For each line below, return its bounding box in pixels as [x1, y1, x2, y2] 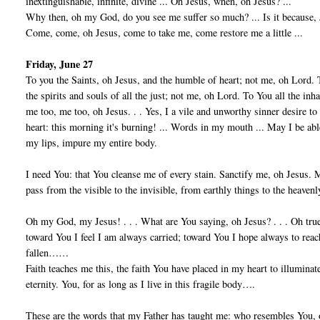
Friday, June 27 [26, 56, 94, 72]
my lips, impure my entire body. [26, 136, 158, 150]
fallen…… [26, 246, 69, 260]
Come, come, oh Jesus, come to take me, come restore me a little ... [26, 26, 304, 40]
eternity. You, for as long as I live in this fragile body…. [26, 277, 256, 291]
